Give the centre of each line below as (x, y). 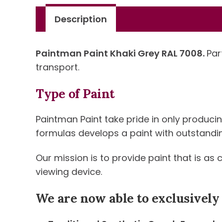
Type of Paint (75, 94)
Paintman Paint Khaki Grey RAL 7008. (121, 53)
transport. (57, 67)
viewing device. (69, 172)
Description (81, 19)
